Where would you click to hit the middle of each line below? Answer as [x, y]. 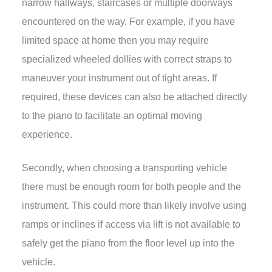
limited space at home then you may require [115, 40]
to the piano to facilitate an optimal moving [112, 115]
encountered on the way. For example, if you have [128, 21]
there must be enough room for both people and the [131, 187]
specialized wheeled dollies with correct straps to [127, 59]
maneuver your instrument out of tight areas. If [119, 78]
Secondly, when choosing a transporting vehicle [124, 168]
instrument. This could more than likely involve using [134, 206]
